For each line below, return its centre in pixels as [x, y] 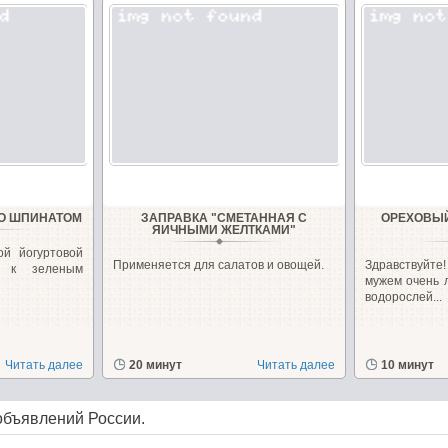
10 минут [407, 365]
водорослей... [403, 297]
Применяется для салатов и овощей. [218, 265]
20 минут [155, 365]
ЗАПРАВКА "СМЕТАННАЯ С [223, 218]
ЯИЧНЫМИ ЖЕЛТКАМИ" [223, 230]
